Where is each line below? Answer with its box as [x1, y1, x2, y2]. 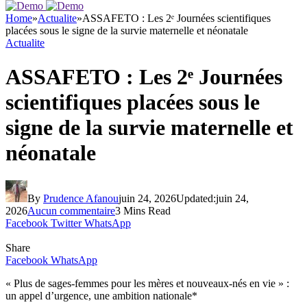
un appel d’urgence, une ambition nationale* [5, 289, 197, 302]
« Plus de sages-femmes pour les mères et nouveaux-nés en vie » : [5, 277, 289, 289]
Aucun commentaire [27, 204, 115, 217]
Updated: [176, 192, 216, 204]
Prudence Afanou [43, 192, 119, 204]
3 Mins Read [115, 204, 171, 217]
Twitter [51, 217, 82, 229]
